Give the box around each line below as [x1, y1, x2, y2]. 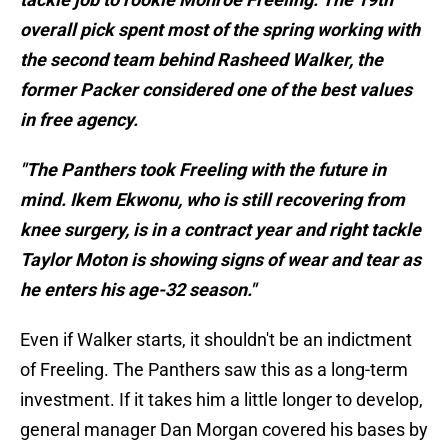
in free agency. [20, 109, 138, 131]
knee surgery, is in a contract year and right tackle [20, 219, 421, 241]
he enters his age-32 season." [20, 279, 256, 301]
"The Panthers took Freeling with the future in [20, 159, 386, 181]
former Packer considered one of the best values [20, 79, 412, 101]
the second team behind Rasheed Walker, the [20, 49, 383, 71]
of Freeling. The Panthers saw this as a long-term [20, 359, 408, 381]
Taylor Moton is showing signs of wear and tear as [20, 249, 421, 271]
